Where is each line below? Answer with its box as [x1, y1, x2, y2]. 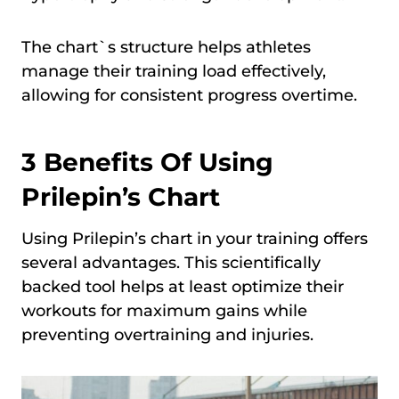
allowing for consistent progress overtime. [21, 85, 357, 106]
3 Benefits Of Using [21, 147, 273, 178]
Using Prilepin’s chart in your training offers [21, 229, 368, 249]
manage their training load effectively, [21, 61, 326, 82]
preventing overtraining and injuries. [21, 325, 313, 346]
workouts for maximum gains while [21, 301, 307, 322]
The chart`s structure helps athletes [21, 37, 311, 58]
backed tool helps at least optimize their [21, 277, 344, 297]
